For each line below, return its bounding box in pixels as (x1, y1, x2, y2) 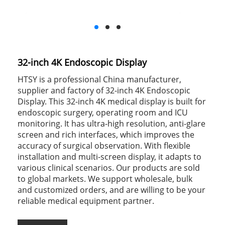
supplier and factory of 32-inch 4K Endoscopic (18, 84, 190, 96)
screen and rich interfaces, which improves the (18, 129, 194, 140)
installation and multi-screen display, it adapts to (18, 151, 201, 162)
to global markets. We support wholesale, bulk (18, 173, 192, 184)
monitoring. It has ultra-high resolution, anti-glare (18, 118, 205, 129)
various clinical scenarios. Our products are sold (18, 162, 200, 173)
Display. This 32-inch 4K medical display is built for (18, 95, 206, 107)
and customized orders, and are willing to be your (18, 184, 205, 195)
